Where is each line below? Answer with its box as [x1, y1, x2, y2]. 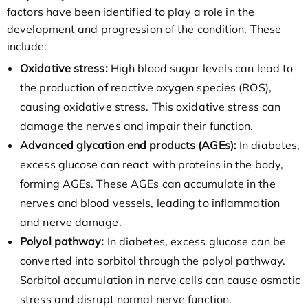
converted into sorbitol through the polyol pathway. [20, 254, 286, 268]
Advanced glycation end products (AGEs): [20, 138, 236, 153]
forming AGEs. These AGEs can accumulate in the [20, 177, 276, 191]
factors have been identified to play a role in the [7, 5, 255, 19]
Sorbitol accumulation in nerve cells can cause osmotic [20, 273, 301, 287]
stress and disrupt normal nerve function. [20, 292, 232, 307]
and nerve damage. [20, 215, 122, 230]
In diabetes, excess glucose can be [104, 234, 287, 249]
